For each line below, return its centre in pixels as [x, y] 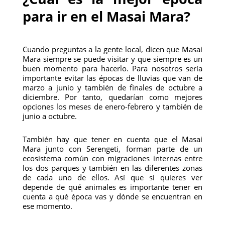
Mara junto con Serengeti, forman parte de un [113, 149]
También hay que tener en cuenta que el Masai [113, 139]
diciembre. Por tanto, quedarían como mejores [113, 97]
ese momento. [47, 206]
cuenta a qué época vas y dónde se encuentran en [113, 196]
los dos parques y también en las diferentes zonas [113, 168]
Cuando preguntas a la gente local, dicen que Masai [113, 49]
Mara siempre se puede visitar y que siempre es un [113, 59]
